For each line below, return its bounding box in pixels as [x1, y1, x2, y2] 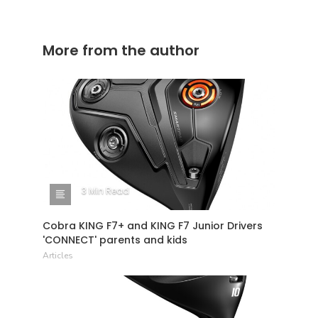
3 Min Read [82, 184, 129, 197]
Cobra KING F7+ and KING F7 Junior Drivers [43, 218, 263, 233]
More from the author [43, 40, 199, 61]
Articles [43, 249, 73, 261]
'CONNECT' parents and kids [43, 232, 187, 247]
